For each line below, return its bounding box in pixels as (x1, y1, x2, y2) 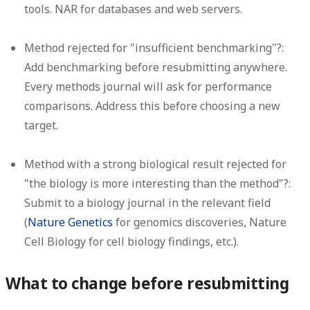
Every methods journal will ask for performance (24, 79, 273, 95)
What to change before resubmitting (6, 273, 289, 295)
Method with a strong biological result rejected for (24, 156, 287, 172)
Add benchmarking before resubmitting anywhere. (24, 60, 288, 75)
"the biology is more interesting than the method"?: (24, 176, 291, 192)
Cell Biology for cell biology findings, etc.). (24, 234, 239, 250)
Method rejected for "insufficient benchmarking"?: (24, 40, 284, 56)
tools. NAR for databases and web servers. (24, 1, 243, 17)
